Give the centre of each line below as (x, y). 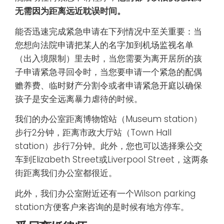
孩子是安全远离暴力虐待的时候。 (79, 99)
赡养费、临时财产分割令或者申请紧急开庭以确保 (108, 85)
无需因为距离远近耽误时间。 (70, 11)
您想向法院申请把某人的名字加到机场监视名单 (104, 45)
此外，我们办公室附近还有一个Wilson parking (105, 193)
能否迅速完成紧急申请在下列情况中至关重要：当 (108, 31)
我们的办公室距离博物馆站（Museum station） (108, 119)
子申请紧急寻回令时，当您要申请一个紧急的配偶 (108, 72)
